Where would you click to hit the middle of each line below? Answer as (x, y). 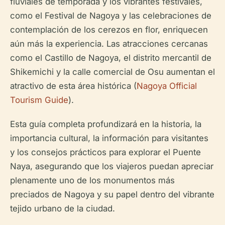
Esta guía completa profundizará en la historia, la (106, 124)
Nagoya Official (167, 86)
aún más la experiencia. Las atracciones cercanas (109, 44)
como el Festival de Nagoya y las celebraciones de (111, 16)
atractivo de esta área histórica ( (73, 86)
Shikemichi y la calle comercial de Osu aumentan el (113, 72)
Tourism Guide (39, 100)
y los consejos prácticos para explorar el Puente (105, 152)
